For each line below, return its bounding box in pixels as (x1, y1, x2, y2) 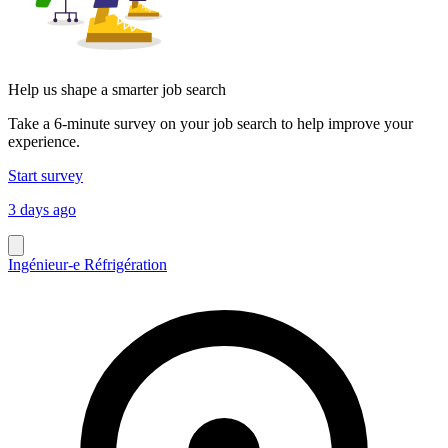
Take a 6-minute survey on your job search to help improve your (8, 114, 413, 132)
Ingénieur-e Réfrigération (8, 255, 167, 273)
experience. (8, 132, 80, 150)
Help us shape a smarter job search (8, 80, 226, 98)
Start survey (8, 166, 83, 184)
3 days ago (8, 200, 76, 218)
